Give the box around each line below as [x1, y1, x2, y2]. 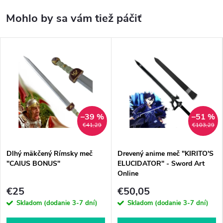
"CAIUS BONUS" [6, 159, 60, 169]
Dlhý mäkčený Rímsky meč [6, 149, 93, 159]
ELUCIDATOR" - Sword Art [117, 159, 205, 169]
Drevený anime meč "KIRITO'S [117, 149, 214, 159]
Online [117, 169, 138, 179]
